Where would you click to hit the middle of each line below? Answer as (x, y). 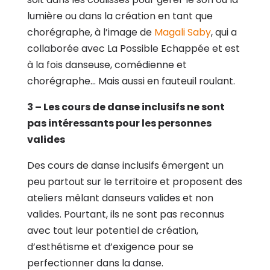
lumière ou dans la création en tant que (120, 16)
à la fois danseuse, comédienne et (107, 64)
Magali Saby (182, 32)
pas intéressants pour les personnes (119, 123)
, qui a (224, 32)
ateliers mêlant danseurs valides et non (120, 198)
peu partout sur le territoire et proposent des (134, 181)
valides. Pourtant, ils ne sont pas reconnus (125, 214)
